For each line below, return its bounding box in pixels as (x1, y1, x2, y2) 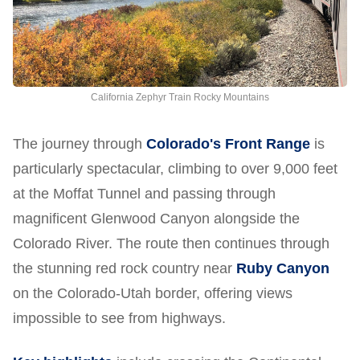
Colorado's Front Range (146, 135, 310, 152)
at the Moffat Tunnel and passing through (13, 185, 276, 202)
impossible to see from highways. (13, 309, 226, 326)
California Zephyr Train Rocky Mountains (91, 91, 269, 103)
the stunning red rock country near (13, 260, 236, 276)
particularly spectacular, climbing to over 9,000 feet (13, 160, 337, 177)
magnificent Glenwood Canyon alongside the (13, 210, 300, 227)
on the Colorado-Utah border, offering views (13, 284, 292, 301)
